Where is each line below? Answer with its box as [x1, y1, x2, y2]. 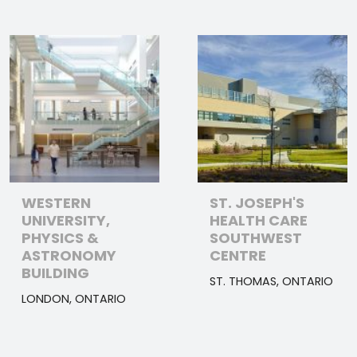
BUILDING [22, 262, 89, 283]
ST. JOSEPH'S [210, 192, 304, 213]
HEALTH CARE [210, 210, 308, 230]
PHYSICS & [22, 227, 99, 248]
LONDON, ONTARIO [22, 290, 126, 307]
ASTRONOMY [22, 245, 116, 265]
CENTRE [210, 245, 266, 265]
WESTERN [22, 192, 91, 213]
